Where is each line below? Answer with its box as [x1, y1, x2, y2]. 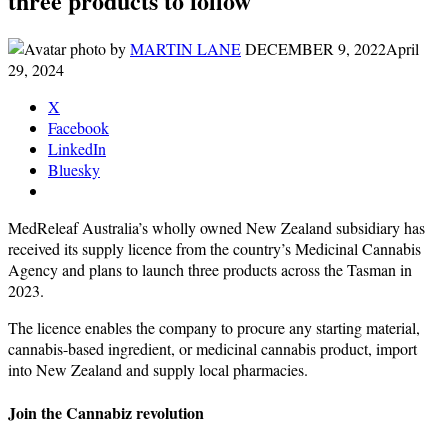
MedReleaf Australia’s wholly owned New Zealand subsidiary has [8, 216, 425, 238]
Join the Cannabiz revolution [8, 401, 204, 425]
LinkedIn [48, 137, 106, 159]
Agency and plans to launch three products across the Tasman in [8, 258, 412, 280]
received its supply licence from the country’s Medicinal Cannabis [8, 237, 421, 259]
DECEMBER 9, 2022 [245, 37, 386, 59]
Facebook [48, 116, 109, 138]
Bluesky [48, 158, 100, 180]
